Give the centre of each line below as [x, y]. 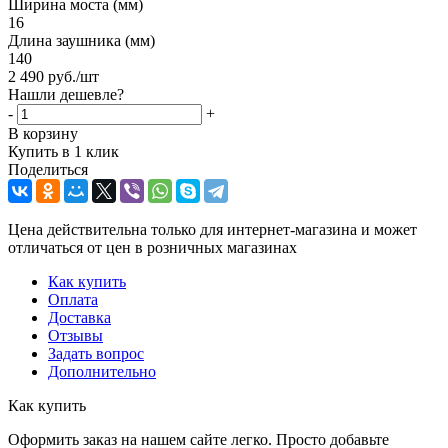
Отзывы [75, 335]
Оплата [73, 299]
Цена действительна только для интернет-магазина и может [212, 229]
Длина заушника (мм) [81, 40]
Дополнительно [102, 371]
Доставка [79, 317]
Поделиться [48, 169]
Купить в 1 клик [63, 151]
